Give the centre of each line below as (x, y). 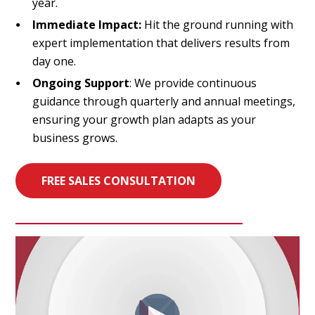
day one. (54, 61)
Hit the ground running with (219, 24)
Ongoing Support (81, 83)
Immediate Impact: (87, 24)
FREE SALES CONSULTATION (119, 180)
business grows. (75, 137)
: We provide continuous (193, 83)
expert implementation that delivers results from (161, 43)
